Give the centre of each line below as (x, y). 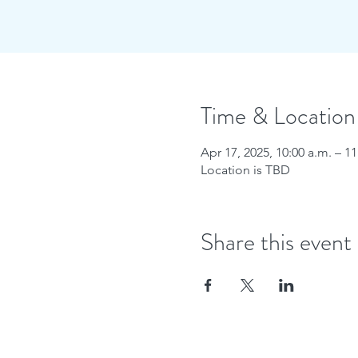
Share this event (276, 242)
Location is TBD (245, 170)
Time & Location (278, 116)
